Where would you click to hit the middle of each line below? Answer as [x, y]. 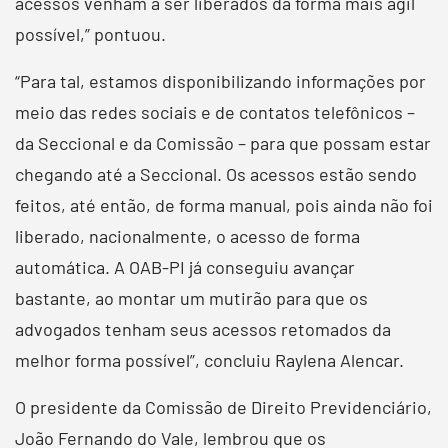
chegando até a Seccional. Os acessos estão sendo [216, 173]
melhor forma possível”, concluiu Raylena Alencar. [209, 359]
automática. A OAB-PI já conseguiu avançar [185, 266]
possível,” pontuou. [90, 33]
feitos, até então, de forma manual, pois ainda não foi [224, 204]
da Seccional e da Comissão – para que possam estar [223, 142]
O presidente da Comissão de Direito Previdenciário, [223, 406]
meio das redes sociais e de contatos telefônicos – [215, 111]
